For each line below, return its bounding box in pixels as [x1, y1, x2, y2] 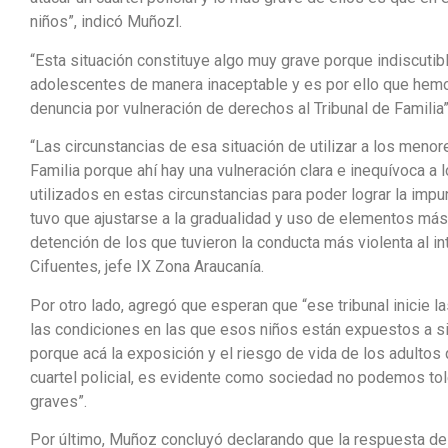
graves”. [30, 391, 87, 411]
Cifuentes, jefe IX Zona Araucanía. [30, 257, 264, 277]
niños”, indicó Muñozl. [30, 12, 182, 32]
